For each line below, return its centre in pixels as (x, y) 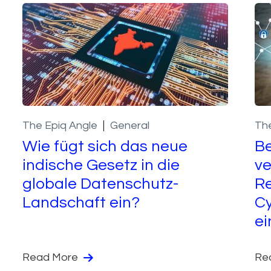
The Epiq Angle (60, 125)
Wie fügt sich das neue (105, 146)
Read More (52, 257)
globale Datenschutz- (101, 184)
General (130, 125)
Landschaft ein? (81, 202)
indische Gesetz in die (101, 165)
